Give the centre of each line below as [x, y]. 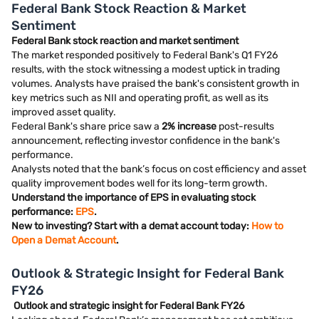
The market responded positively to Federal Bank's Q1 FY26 [145, 55]
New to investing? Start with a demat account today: [131, 226]
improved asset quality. [64, 112]
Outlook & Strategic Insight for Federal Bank [148, 273]
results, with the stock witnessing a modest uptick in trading [146, 69]
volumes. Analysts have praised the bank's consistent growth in [155, 84]
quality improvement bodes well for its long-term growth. [140, 183]
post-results [245, 126]
